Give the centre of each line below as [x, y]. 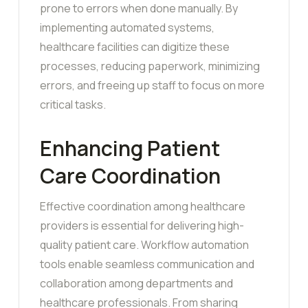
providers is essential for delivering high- [142, 226]
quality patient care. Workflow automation [144, 245]
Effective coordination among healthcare [143, 207]
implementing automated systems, [127, 28]
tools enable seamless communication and [147, 264]
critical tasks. [73, 105]
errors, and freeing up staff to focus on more [152, 86]
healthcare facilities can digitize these [135, 47]
